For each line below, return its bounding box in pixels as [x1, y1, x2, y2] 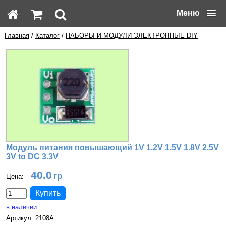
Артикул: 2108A [6, 214, 54, 222]
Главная [4, 31, 29, 39]
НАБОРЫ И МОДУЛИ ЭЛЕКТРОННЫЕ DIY [65, 31, 198, 39]
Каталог [35, 31, 60, 39]
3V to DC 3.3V [6, 152, 59, 161]
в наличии [6, 203, 37, 211]
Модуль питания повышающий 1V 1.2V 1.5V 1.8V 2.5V [6, 143, 219, 152]
